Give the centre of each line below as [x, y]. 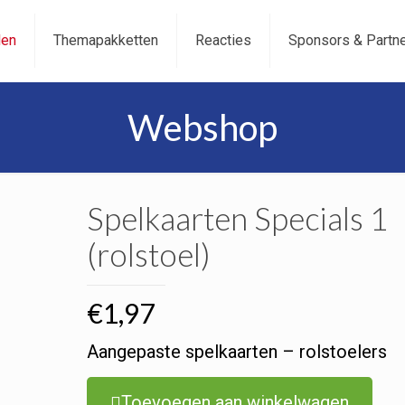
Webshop [202, 127]
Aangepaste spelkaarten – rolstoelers [236, 352]
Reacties [223, 40]
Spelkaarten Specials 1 [237, 218]
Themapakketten [106, 40]
